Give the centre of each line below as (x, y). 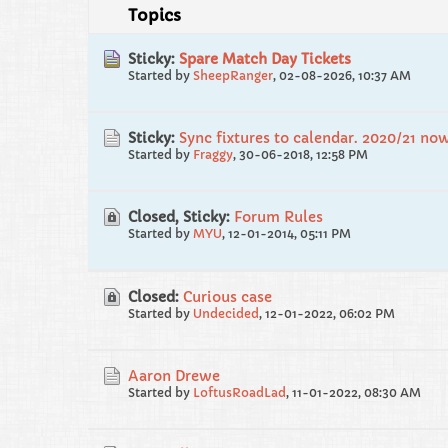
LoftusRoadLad (239, 392)
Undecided (226, 313)
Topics (154, 15)
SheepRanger (233, 75)
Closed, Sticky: (179, 217)
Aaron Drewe (174, 376)
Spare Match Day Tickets (265, 59)
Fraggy (213, 154)
